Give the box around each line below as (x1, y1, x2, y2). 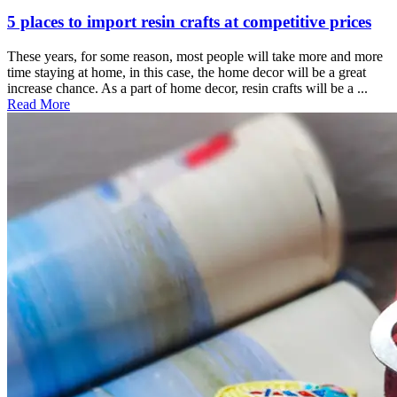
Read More (7, 96, 70, 112)
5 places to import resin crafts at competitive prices (7, 12, 371, 32)
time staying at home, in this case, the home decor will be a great (7, 64, 366, 80)
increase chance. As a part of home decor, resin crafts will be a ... (7, 80, 368, 96)
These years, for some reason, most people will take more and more (7, 48, 383, 64)
